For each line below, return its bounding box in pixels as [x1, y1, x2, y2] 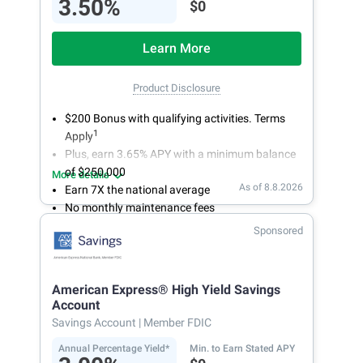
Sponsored [254, 224, 303, 237]
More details [52, 168, 109, 181]
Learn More [143, 40, 211, 56]
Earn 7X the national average [65, 182, 210, 196]
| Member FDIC [139, 315, 211, 329]
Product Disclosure [133, 81, 220, 94]
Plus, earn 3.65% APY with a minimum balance [65, 147, 296, 160]
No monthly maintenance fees [65, 200, 215, 214]
